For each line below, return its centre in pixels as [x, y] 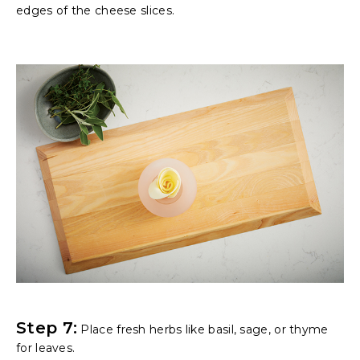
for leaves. [46, 348]
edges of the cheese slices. [96, 11]
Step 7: [47, 328]
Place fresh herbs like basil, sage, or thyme [203, 330]
